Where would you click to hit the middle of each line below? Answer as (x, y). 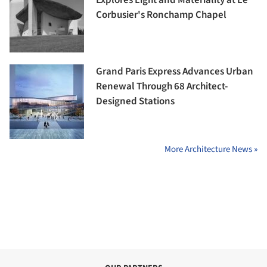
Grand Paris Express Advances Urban (175, 72)
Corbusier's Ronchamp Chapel (161, 15)
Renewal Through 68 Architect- (162, 87)
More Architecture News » (211, 150)
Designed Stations (135, 102)
